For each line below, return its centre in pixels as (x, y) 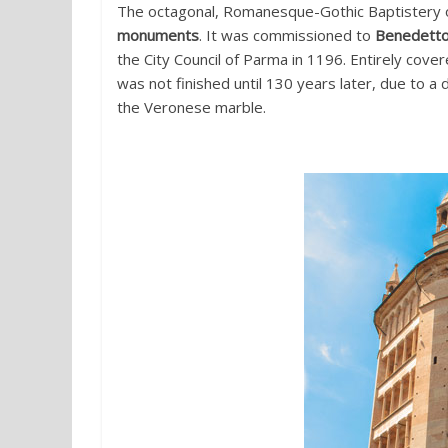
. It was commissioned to (287, 35)
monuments (158, 35)
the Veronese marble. (191, 107)
